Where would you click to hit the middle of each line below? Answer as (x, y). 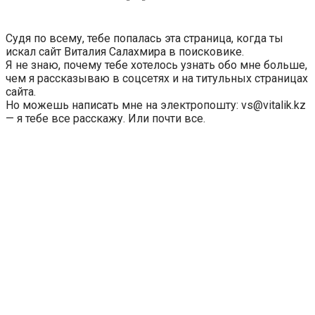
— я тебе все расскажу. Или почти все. (105, 118)
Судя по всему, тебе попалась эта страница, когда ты (144, 38)
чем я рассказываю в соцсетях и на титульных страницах (157, 78)
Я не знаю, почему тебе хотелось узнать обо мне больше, (156, 65)
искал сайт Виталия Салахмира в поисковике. (125, 51)
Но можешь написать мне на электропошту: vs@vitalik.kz (156, 105)
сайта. (21, 91)
